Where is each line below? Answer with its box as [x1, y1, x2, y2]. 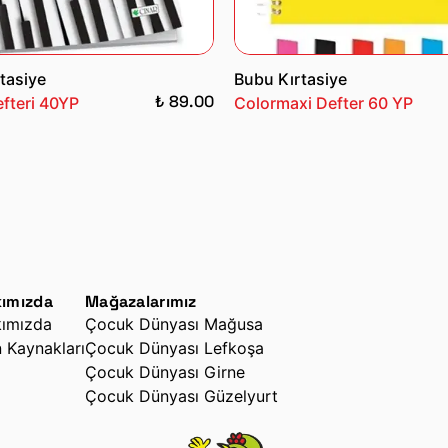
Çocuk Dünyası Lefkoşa [85, 337, 264, 358]
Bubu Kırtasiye [234, 68, 347, 89]
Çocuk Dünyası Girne [85, 361, 245, 382]
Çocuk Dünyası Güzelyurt [85, 385, 278, 406]
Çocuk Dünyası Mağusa [85, 313, 263, 334]
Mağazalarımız [85, 290, 197, 312]
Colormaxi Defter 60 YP [234, 92, 413, 113]
